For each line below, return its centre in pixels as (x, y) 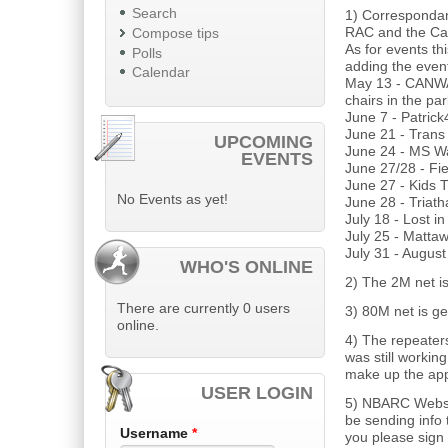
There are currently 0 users (203, 308)
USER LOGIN (257, 392)
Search (154, 14)
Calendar (160, 73)
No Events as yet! (172, 200)
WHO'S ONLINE (247, 267)
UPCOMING (264, 141)
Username (155, 433)
